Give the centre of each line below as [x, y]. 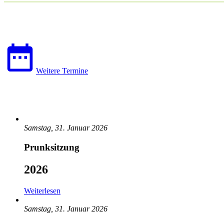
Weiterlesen [42, 190]
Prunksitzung [52, 147]
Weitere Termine [62, 71]
